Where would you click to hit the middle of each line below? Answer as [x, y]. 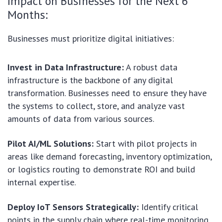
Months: [28, 15]
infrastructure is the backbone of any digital [90, 80]
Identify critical [168, 207]
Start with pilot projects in [145, 144]
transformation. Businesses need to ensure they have [107, 93]
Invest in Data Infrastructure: [66, 67]
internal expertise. [42, 182]
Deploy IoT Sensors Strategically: [73, 207]
